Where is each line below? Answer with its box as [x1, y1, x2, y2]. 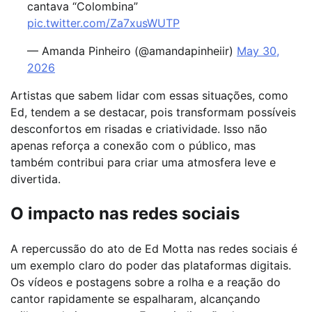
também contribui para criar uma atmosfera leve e [10, 155, 276, 169]
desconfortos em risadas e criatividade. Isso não [10, 121, 267, 136]
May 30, [237, 43, 279, 58]
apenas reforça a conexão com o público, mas [10, 138, 256, 153]
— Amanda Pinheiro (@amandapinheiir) [27, 43, 237, 58]
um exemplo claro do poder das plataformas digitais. [10, 258, 291, 272]
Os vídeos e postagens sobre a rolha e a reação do [10, 274, 281, 289]
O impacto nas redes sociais [10, 203, 240, 224]
